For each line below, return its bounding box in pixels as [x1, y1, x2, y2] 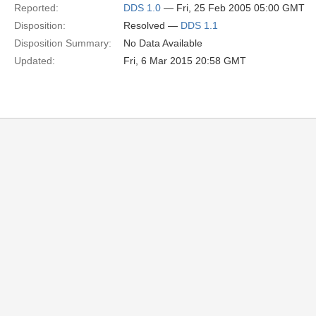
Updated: [14, 55, 55, 66]
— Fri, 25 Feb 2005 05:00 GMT [161, 2, 305, 13]
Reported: [14, 2, 59, 13]
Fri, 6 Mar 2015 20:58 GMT [123, 55, 246, 66]
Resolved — [123, 20, 181, 31]
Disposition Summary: [14, 37, 111, 49]
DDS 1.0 [123, 2, 161, 13]
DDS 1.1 [181, 20, 218, 31]
